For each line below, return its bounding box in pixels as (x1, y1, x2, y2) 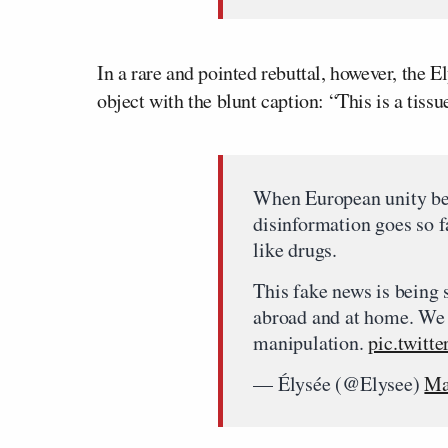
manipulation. (253, 328, 369, 356)
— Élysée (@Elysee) (253, 369, 425, 397)
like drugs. (253, 235, 338, 263)
